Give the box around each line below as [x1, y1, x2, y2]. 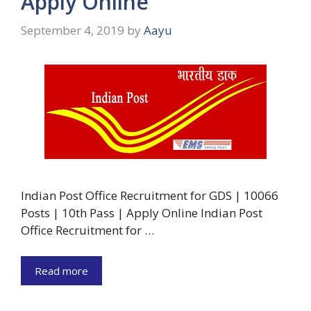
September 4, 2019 [21, 22, 124, 38]
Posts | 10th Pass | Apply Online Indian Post [21, 204, 262, 221]
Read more [35, 264, 88, 278]
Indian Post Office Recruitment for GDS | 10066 [21, 187, 278, 203]
